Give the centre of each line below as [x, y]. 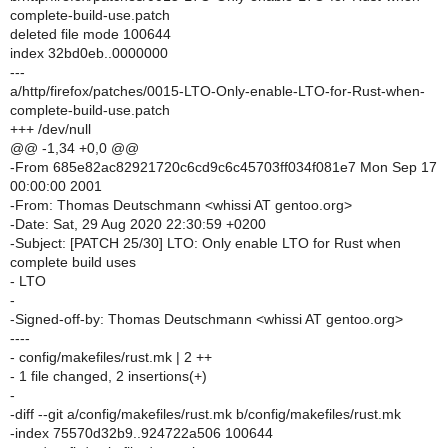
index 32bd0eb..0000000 [89, 53]
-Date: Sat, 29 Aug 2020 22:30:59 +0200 [138, 224]
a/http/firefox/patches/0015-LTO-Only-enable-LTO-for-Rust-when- [217, 91]
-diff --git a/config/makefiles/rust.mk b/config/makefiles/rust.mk [205, 414]
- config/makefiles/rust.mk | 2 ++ [111, 357]
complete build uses [73, 262]
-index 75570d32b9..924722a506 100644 [141, 433]
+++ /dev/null [50, 129]
